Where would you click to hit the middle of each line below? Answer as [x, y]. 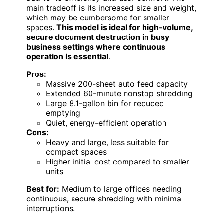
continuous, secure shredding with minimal [105, 198]
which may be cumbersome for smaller [98, 17]
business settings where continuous [96, 46]
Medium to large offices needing [120, 189]
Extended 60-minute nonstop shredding [119, 93]
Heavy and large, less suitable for [107, 142]
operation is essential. [68, 56]
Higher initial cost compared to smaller [118, 161]
